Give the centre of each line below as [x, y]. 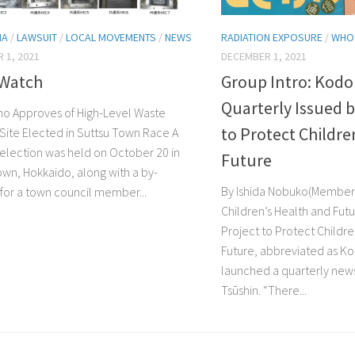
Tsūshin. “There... [264, 290]
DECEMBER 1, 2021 [264, 57]
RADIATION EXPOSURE [272, 38]
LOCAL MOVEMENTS [111, 38]
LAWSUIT [37, 38]
